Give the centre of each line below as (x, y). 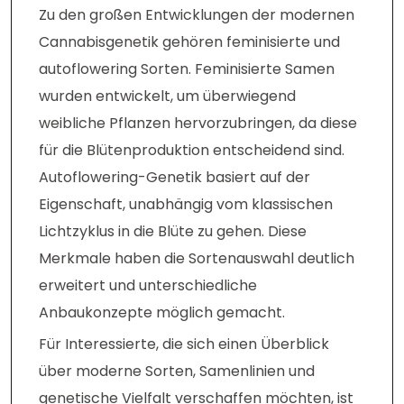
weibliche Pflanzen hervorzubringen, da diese (198, 124)
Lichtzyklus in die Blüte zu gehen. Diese (173, 232)
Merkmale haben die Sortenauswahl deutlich (197, 259)
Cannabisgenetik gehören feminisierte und (189, 42)
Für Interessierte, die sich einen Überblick (184, 344)
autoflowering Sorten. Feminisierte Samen (187, 69)
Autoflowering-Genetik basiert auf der (174, 178)
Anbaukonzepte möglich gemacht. (162, 313)
